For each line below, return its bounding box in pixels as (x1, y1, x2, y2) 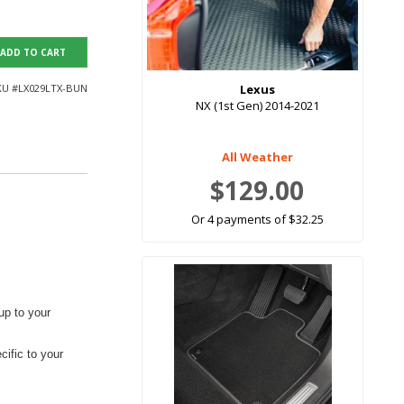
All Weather (221, 149, 293, 166)
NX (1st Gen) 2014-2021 (195, 97, 319, 115)
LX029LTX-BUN (18, 81, 87, 96)
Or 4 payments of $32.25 (190, 211, 324, 228)
